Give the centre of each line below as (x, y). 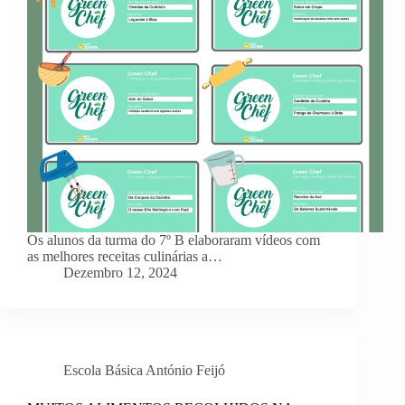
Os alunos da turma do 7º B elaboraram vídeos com (174, 240)
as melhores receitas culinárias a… (125, 257)
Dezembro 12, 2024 (120, 273)
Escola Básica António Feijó (144, 371)
